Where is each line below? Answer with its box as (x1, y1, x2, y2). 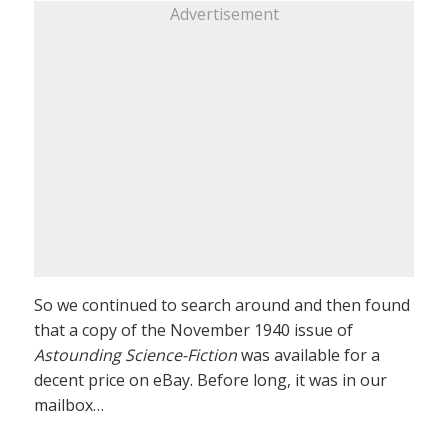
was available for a (237, 343, 380, 366)
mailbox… (34, 393, 104, 416)
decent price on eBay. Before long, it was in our (34, 368, 387, 391)
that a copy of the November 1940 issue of (34, 318, 353, 341)
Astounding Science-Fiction (34, 343, 237, 366)
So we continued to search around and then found (34, 293, 410, 316)
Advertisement (169, 2, 279, 25)
